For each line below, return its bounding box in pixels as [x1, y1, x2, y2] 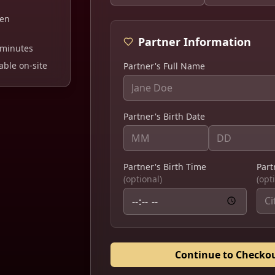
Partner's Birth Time [123, 161, 207, 172]
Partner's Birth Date [123, 110, 206, 122]
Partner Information [138, 34, 252, 49]
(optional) [123, 173, 163, 185]
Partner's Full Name [123, 60, 206, 72]
